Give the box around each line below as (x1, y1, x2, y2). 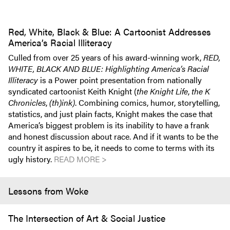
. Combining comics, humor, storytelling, (75, 97, 220, 108)
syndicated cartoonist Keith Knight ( (8, 85, 137, 97)
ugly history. (8, 153, 54, 165)
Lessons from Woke (8, 184, 88, 197)
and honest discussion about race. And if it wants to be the (8, 130, 218, 142)
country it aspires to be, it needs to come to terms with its (8, 142, 215, 154)
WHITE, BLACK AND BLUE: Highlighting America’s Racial (8, 63, 209, 74)
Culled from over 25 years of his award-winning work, (8, 51, 203, 63)
